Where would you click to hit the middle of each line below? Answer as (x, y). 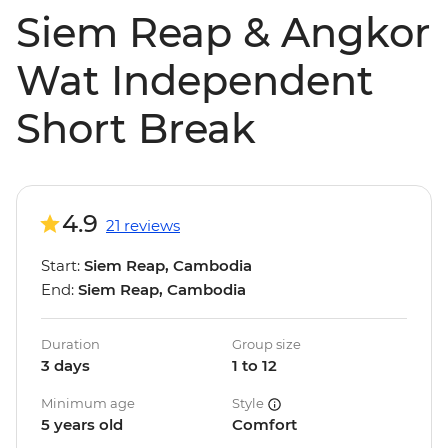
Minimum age (88, 403)
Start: (62, 266)
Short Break (136, 129)
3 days (65, 366)
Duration (70, 344)
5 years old (82, 425)
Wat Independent (195, 81)
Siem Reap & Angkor (223, 33)
